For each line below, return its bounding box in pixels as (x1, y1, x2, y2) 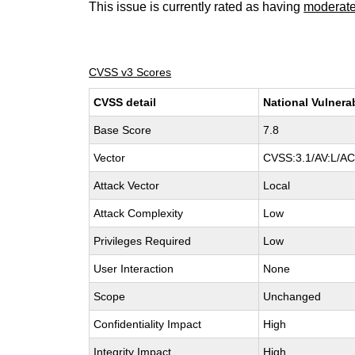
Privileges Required (94, 235, 192, 247)
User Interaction (94, 262, 174, 275)
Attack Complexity (94, 207, 184, 219)
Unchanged (263, 290, 322, 303)
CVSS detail (94, 96, 157, 109)
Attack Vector (94, 179, 160, 192)
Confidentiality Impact (94, 318, 202, 330)
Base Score (94, 124, 152, 136)
